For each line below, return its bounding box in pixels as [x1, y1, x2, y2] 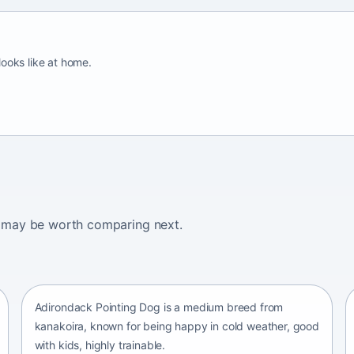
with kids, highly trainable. [34, 337, 166, 352]
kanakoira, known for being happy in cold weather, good [34, 318, 320, 333]
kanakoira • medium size [34, 257, 160, 271]
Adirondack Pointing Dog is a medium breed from [34, 299, 284, 314]
